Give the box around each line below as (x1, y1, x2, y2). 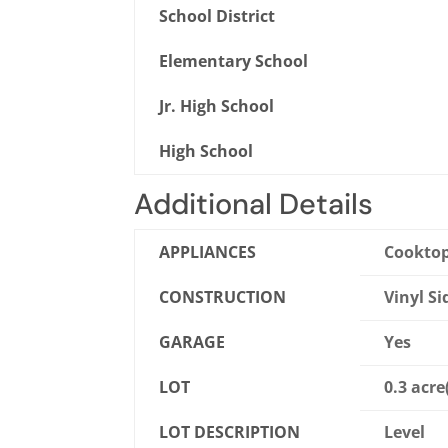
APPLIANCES (159, 241, 257, 264)
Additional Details (134, 185, 374, 224)
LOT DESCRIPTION (159, 421, 301, 444)
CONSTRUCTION (159, 286, 287, 309)
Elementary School (159, 50, 309, 73)
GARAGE (159, 331, 226, 354)
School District (159, 5, 276, 28)
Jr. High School (159, 95, 275, 118)
